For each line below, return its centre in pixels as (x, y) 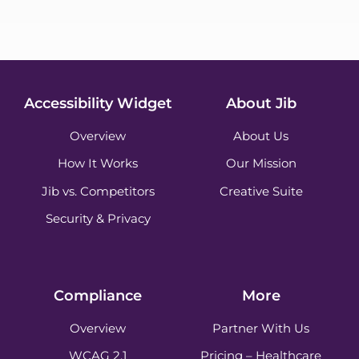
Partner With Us (261, 328)
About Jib (261, 103)
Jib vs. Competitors (98, 191)
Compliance (98, 295)
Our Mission (261, 163)
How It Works (98, 163)
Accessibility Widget (98, 103)
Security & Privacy (98, 219)
